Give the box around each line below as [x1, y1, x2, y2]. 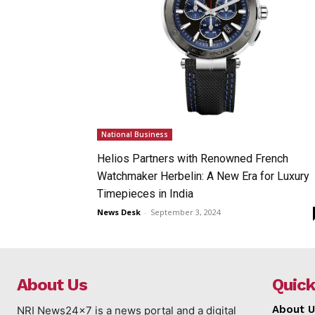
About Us [17, 274, 87, 295]
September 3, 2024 [150, 206, 221, 217]
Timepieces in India [97, 186, 193, 200]
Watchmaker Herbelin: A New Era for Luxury [97, 169, 309, 183]
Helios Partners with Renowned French [97, 151, 288, 165]
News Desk [97, 206, 141, 217]
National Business [101, 129, 168, 139]
